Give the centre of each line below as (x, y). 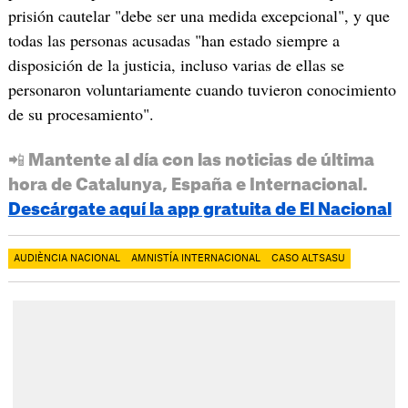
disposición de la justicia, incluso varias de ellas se (176, 65)
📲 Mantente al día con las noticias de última (191, 161)
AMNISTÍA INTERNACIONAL (195, 259)
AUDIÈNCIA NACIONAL (66, 259)
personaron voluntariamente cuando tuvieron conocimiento (202, 90)
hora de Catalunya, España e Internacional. (188, 185)
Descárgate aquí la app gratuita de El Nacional (199, 210)
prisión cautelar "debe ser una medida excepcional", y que (199, 16)
